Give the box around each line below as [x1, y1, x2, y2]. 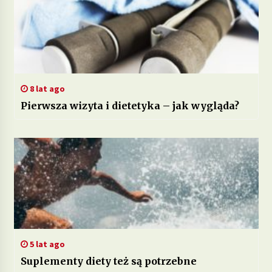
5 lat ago [27, 238, 65, 250]
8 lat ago [27, 83, 65, 94]
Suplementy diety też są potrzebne [20, 254, 197, 267]
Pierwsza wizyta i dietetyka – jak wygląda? [20, 99, 239, 112]
